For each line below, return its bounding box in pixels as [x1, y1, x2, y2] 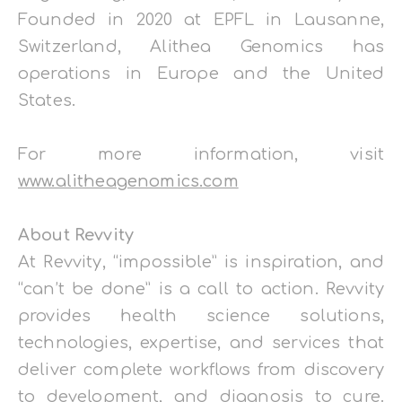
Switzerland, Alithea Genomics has [18, 38, 384, 57]
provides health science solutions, [18, 307, 384, 326]
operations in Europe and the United [18, 65, 384, 83]
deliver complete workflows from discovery [18, 361, 384, 380]
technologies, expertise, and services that [18, 334, 384, 353]
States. [18, 92, 76, 110]
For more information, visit [18, 145, 384, 164]
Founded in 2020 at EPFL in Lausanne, [18, 11, 384, 30]
